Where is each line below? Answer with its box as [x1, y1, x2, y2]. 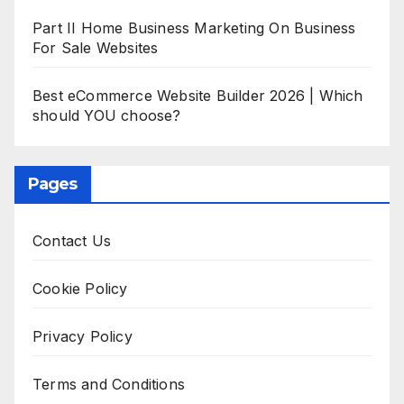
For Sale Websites [32, 38, 159, 57]
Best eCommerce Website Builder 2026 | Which [32, 86, 363, 105]
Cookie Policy [32, 279, 128, 298]
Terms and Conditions [32, 374, 185, 393]
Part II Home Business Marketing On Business [32, 18, 356, 37]
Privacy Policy [32, 326, 133, 345]
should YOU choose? [32, 106, 181, 124]
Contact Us [32, 231, 111, 250]
